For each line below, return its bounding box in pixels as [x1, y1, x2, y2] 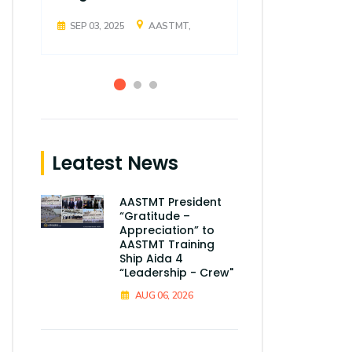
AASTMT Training [119, 236, 214, 252]
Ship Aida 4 [119, 250, 183, 266]
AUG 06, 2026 [134, 288, 193, 302]
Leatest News [52, 149, 178, 176]
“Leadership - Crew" [119, 264, 233, 280]
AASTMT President [119, 193, 222, 210]
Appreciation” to [119, 222, 214, 238]
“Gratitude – [119, 207, 190, 224]
